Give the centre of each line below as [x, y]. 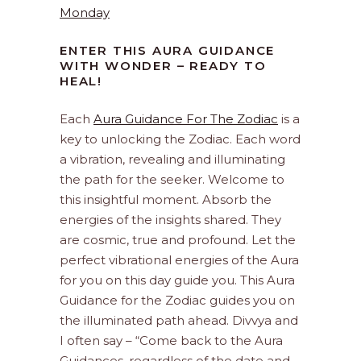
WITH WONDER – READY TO [163, 66]
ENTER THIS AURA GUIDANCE [168, 51]
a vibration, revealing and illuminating [172, 160]
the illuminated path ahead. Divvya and [179, 321]
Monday [85, 13]
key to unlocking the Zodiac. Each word [180, 139]
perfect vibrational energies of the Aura [179, 260]
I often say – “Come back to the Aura [171, 341]
